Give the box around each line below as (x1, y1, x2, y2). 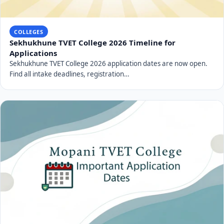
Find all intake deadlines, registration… (9, 69, 129, 78)
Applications (9, 47, 57, 58)
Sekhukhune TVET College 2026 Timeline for (9, 37, 175, 47)
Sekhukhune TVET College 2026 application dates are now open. (9, 58, 207, 68)
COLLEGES (14, 27, 43, 35)
